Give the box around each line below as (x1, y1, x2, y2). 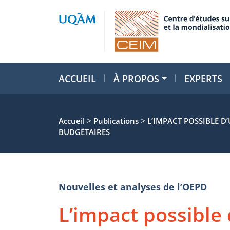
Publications (93, 116, 139, 126)
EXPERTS (184, 72, 223, 85)
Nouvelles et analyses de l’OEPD (59, 181, 207, 193)
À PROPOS (113, 72, 159, 85)
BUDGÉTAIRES (59, 127, 110, 137)
